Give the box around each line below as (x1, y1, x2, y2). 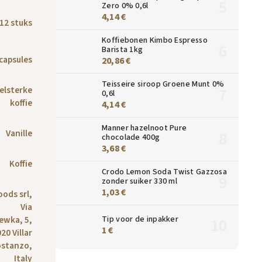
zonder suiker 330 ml (102, 175, 178, 187)
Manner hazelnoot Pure (102, 122, 187, 134)
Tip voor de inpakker (102, 213, 178, 225)
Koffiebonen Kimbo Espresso (102, 34, 208, 46)
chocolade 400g (102, 131, 160, 143)
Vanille (6, 127, 32, 140)
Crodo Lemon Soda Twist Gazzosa (102, 166, 227, 178)
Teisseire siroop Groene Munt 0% (102, 78, 225, 90)
